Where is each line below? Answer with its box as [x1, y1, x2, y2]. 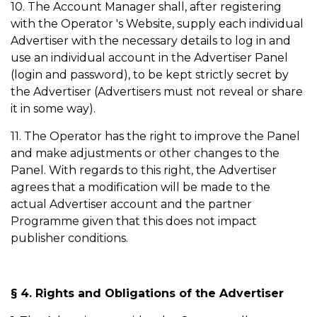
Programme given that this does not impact [11, 214, 257, 228]
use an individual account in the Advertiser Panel [11, 51, 288, 64]
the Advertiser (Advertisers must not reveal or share [11, 85, 303, 98]
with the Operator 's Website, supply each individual [11, 17, 304, 30]
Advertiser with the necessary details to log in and [11, 34, 291, 47]
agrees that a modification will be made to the [11, 180, 270, 194]
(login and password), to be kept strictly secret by [11, 68, 289, 81]
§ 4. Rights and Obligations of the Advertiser [11, 287, 287, 300]
